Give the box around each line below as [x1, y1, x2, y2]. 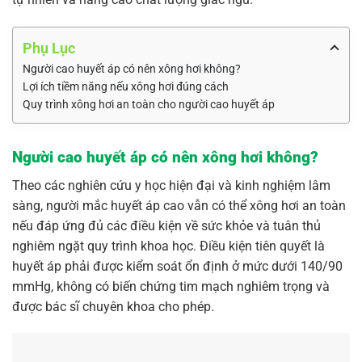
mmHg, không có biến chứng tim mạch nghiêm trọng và [12, 278, 330, 294]
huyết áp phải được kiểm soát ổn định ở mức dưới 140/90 [12, 258, 343, 274]
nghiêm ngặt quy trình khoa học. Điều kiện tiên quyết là [12, 238, 325, 254]
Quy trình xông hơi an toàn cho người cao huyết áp [23, 97, 275, 111]
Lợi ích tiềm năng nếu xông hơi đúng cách [23, 79, 229, 93]
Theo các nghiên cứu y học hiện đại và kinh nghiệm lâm [12, 177, 330, 193]
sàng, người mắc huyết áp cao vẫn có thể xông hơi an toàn [12, 197, 346, 213]
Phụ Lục [23, 39, 75, 57]
